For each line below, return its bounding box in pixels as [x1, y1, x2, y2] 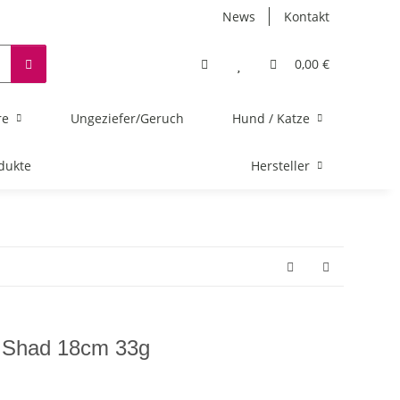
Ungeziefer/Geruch [70, 110, 184, 127]
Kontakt [284, 8, 329, 25]
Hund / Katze [231, 110, 310, 127]
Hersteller [251, 157, 310, 174]
